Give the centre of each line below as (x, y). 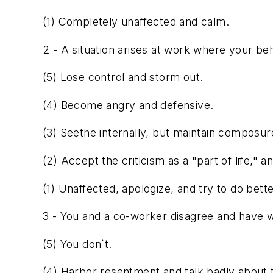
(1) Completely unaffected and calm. (136, 22)
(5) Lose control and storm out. (123, 77)
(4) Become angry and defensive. (128, 105)
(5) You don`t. (77, 244)
